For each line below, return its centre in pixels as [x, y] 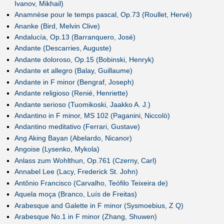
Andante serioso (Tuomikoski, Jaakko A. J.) [82, 104]
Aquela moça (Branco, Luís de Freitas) [75, 194]
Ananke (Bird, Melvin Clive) [57, 26]
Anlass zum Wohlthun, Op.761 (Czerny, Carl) [85, 160]
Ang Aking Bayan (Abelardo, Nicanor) [73, 138]
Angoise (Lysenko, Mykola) [57, 149]
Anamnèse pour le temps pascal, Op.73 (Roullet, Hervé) [103, 15]
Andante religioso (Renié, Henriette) [71, 93]
